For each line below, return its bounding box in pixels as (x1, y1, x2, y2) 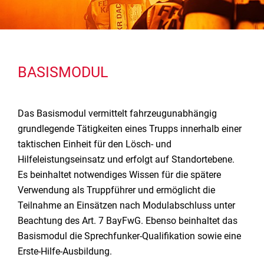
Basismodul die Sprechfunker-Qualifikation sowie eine (18, 230, 241, 242)
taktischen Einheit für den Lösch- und (18, 138, 171, 150)
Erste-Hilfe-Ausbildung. (18, 246, 112, 257)
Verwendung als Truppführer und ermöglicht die (18, 184, 215, 196)
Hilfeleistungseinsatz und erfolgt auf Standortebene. (18, 154, 235, 165)
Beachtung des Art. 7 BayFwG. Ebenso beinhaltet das (18, 215, 237, 226)
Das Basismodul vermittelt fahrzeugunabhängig (18, 108, 217, 119)
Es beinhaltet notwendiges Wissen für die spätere (18, 169, 221, 180)
